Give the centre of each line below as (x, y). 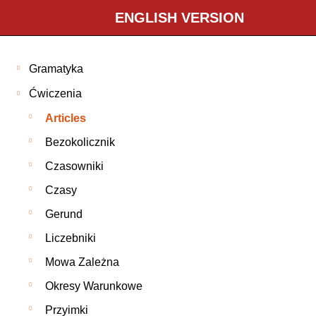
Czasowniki (75, 166)
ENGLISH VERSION (180, 18)
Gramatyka (56, 68)
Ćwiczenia (56, 94)
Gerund (64, 214)
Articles (66, 119)
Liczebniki (71, 238)
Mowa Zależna (83, 262)
